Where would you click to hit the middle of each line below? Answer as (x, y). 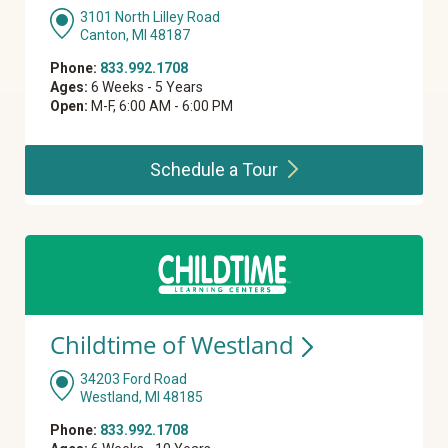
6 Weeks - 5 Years (145, 87)
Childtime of (120, 345)
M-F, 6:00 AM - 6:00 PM (160, 106)
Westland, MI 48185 (141, 397)
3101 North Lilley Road (150, 17)
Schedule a (195, 170)
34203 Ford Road (133, 379)
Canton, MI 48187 (135, 35)
